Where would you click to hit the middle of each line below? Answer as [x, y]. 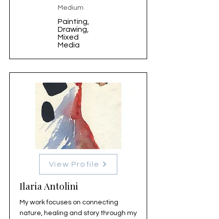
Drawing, [73, 29]
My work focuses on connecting [69, 202]
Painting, [74, 22]
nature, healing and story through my [78, 213]
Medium [71, 8]
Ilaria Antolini [49, 186]
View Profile [74, 164]
